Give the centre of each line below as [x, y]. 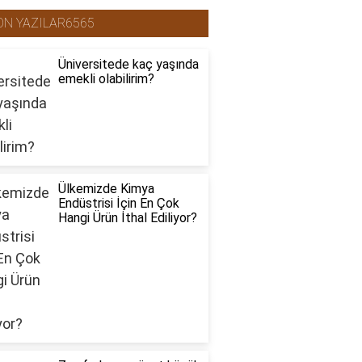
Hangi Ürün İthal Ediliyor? [127, 218]
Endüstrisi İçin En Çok [118, 204]
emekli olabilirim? [106, 79]
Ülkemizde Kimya [106, 189]
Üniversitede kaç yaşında [128, 65]
